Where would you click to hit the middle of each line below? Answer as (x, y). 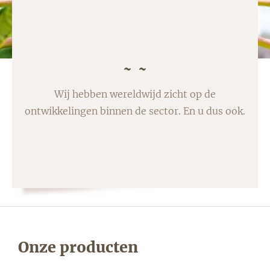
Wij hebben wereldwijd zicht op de (135, 94)
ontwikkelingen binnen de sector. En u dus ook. (135, 111)
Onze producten (78, 247)
